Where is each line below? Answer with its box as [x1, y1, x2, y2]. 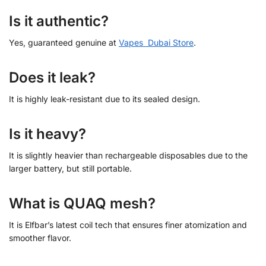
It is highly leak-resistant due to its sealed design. [9, 93, 200, 104]
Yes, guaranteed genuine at [9, 37, 119, 47]
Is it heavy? [9, 125, 86, 142]
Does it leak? [9, 68, 96, 86]
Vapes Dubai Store [119, 37, 194, 47]
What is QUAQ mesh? [9, 194, 156, 212]
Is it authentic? [9, 12, 109, 30]
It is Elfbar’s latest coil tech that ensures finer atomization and [9, 219, 247, 230]
